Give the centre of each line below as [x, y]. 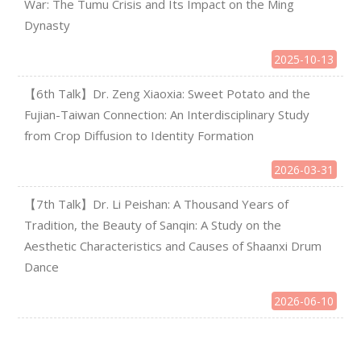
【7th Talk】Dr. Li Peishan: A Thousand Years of [157, 204]
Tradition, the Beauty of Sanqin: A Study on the [153, 225]
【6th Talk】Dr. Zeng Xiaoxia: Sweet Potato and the [168, 93]
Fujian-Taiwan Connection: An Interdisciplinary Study [167, 114]
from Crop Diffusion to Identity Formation [139, 135]
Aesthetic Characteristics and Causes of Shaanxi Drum [173, 246]
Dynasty [48, 25]
